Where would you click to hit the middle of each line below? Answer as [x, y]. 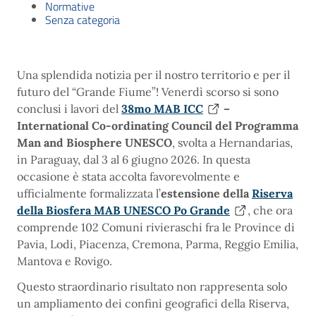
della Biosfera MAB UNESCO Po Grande [123, 211]
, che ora [270, 211]
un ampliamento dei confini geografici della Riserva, [153, 304]
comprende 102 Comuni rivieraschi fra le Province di [156, 227]
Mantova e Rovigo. [65, 261]
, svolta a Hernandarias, [232, 143]
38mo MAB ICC [162, 109]
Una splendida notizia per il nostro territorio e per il [153, 75]
